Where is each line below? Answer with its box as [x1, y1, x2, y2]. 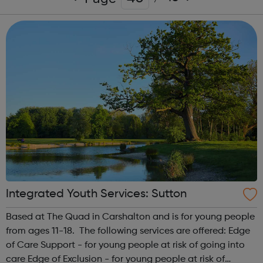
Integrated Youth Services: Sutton [6, 188, 187, 200]
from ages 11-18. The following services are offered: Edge [6, 226, 79, 236]
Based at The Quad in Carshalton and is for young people [6, 212, 255, 222]
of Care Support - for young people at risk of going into [6, 240, 245, 250]
